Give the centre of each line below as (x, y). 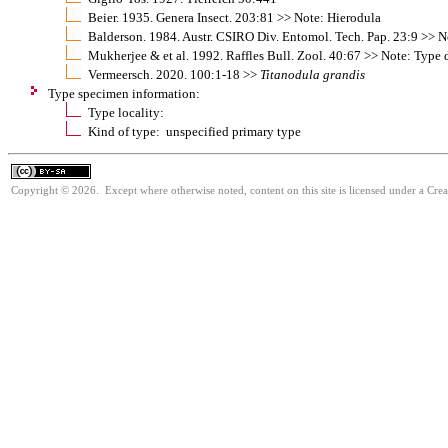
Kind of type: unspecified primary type (194, 131)
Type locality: (126, 112)
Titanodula (290, 74)
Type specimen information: (124, 93)
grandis (344, 74)
